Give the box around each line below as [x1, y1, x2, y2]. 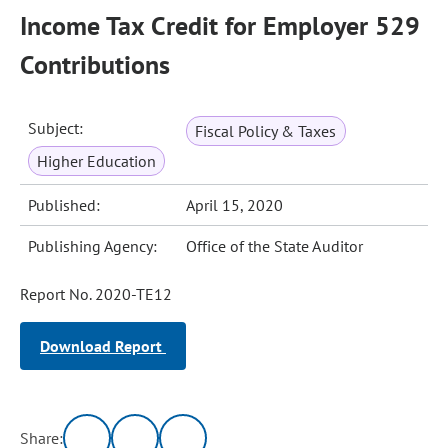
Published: [28, 195, 101, 215]
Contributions [20, 48, 170, 81]
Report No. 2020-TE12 [20, 284, 172, 304]
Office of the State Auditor [186, 236, 363, 256]
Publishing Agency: [28, 236, 158, 256]
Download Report [40, 336, 166, 356]
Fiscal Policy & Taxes [195, 121, 337, 141]
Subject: [28, 118, 84, 138]
